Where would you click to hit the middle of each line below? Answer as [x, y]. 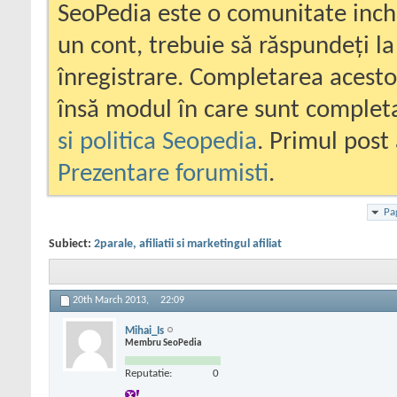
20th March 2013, [112, 301]
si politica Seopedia [157, 142]
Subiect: [71, 244]
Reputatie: [148, 373]
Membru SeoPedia [163, 343]
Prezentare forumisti [163, 174]
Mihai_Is [144, 331]
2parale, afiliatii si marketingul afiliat [188, 244]
